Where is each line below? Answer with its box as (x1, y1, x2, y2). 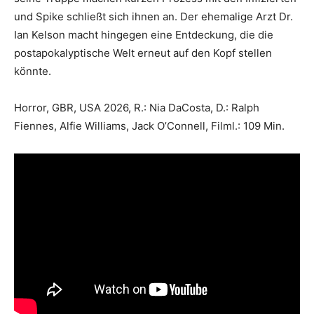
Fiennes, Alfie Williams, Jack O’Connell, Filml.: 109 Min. (14, 119, 285, 132)
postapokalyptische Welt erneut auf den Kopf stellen (14, 46, 272, 60)
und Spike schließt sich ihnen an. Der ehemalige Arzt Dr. (14, 10, 293, 23)
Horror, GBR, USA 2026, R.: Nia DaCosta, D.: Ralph (14, 101, 259, 114)
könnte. (14, 64, 51, 78)
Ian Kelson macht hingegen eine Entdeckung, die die (14, 28, 273, 41)
